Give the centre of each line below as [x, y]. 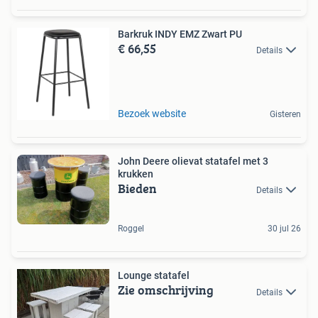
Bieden [137, 188]
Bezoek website [152, 113]
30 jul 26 [284, 229]
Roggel [131, 229]
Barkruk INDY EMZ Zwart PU [211, 34]
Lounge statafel [154, 276]
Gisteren [285, 114]
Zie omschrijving [166, 290]
